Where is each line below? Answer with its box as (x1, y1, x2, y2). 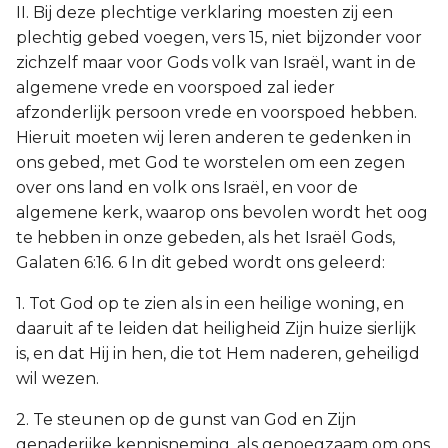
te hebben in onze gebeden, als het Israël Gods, (16, 228, 395, 247)
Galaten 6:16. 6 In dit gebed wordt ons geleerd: (16, 253, 385, 272)
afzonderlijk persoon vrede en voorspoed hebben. (16, 103, 417, 122)
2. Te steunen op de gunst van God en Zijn (16, 410, 356, 429)
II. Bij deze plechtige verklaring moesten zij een (16, 3, 393, 22)
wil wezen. (16, 369, 99, 388)
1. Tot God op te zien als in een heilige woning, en (16, 294, 404, 313)
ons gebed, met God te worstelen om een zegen (16, 153, 405, 172)
